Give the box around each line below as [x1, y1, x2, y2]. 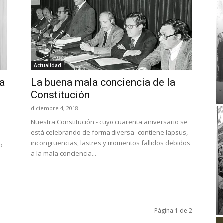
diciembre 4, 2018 [31, 104, 78, 111]
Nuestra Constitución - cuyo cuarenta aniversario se [31, 117, 188, 126]
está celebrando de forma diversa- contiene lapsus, [31, 128, 188, 137]
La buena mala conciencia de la [31, 76, 175, 88]
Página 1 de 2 [154, 206, 192, 215]
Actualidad [34, 62, 61, 69]
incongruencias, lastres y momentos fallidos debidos [31, 138, 190, 147]
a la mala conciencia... [31, 149, 96, 158]
